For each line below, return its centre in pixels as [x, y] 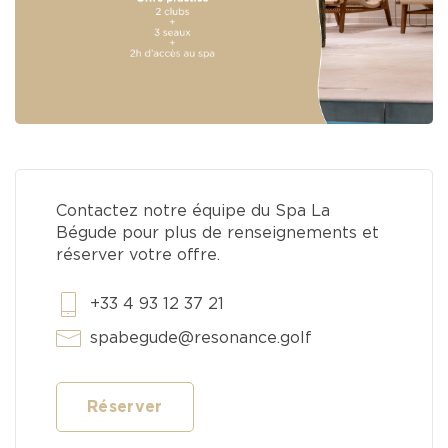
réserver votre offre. [138, 255]
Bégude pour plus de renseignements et [217, 233]
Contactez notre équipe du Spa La [193, 211]
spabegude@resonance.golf [201, 338]
